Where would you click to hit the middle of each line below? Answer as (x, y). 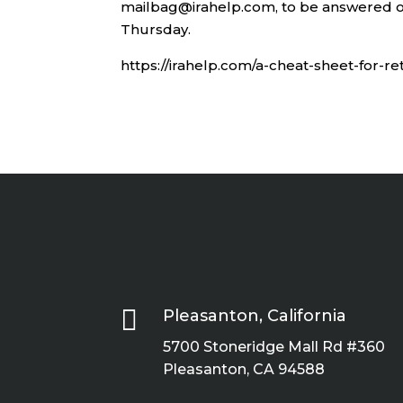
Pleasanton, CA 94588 (244, 369)
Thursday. (156, 29)
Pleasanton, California (255, 315)
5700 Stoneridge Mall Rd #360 (274, 346)
